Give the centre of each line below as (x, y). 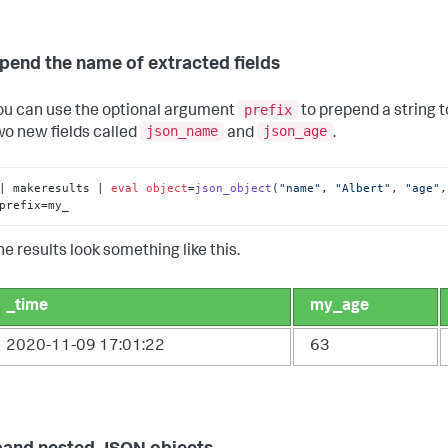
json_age (295, 131)
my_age (339, 307)
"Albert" (363, 187)
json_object (234, 187)
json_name (182, 131)
